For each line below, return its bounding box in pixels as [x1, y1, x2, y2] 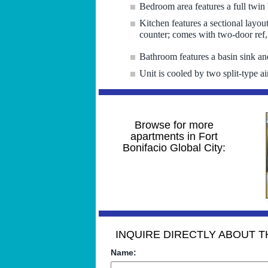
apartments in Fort [130, 130, 218, 142]
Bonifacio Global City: [123, 141, 226, 154]
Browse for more [135, 118, 214, 131]
